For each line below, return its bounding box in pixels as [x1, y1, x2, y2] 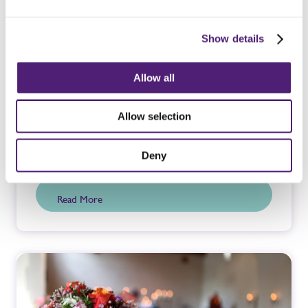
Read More [57, 192, 102, 206]
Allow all [133, 71, 175, 83]
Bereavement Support [36, 137, 175, 155]
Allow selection [117, 110, 191, 122]
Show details [201, 32, 265, 45]
